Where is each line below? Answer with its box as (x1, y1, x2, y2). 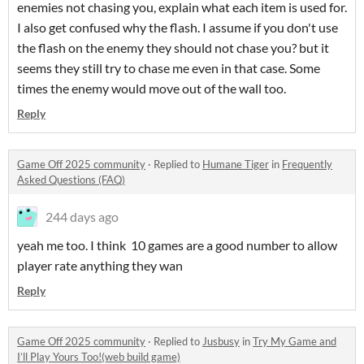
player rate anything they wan (17, 257, 183, 273)
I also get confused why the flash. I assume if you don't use (17, 19, 338, 35)
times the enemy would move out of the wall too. (17, 80, 288, 96)
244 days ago (45, 208, 119, 224)
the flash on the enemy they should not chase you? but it (17, 39, 329, 55)
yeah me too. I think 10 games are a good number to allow (17, 236, 337, 253)
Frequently (282, 157, 332, 171)
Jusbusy (202, 334, 240, 348)
